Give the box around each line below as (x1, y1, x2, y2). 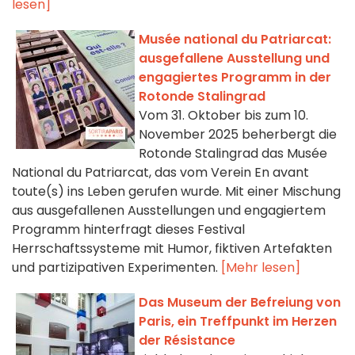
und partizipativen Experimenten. (12, 258, 221, 277)
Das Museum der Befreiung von (139, 293, 341, 312)
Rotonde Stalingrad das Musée (139, 144, 327, 163)
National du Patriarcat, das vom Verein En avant (12, 163, 309, 182)
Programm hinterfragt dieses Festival (12, 220, 245, 239)
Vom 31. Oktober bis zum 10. (139, 106, 308, 125)
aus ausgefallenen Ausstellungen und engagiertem (12, 201, 326, 220)
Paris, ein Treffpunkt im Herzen (139, 312, 337, 331)
